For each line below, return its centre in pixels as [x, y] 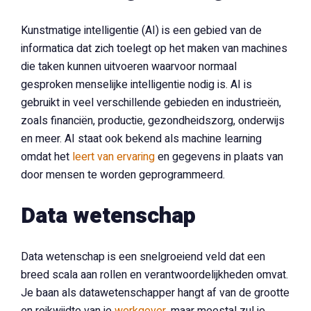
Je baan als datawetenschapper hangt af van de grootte [155, 293]
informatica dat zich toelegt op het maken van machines [154, 49]
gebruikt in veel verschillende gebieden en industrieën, [151, 103]
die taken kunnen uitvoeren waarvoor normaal [129, 67]
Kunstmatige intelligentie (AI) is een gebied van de [141, 31]
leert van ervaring [114, 157]
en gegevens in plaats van [219, 157]
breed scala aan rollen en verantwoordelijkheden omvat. [154, 275]
